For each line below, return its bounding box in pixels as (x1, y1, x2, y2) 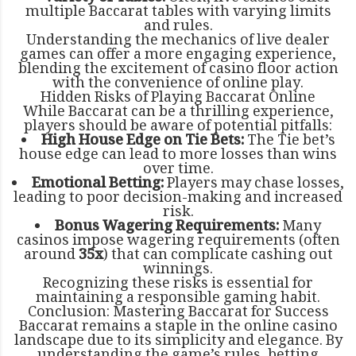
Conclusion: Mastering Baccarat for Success (27, 300, 329, 325)
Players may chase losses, (164, 172, 344, 196)
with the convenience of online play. (52, 72, 304, 96)
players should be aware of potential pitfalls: (24, 114, 332, 139)
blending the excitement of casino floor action (17, 57, 339, 82)
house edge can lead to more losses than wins (19, 143, 337, 168)
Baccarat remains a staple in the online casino (18, 315, 338, 339)
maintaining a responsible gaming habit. (36, 286, 320, 311)
